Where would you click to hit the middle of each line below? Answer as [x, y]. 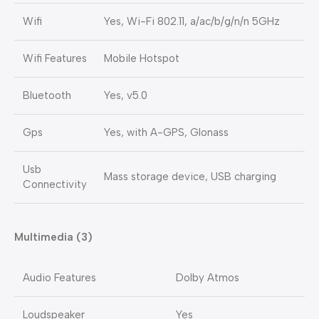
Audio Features [59, 278]
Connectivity [55, 185]
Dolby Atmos [208, 278]
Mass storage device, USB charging [190, 177]
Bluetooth [47, 96]
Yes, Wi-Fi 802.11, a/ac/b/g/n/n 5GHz [192, 22]
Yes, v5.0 [126, 96]
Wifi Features [55, 59]
